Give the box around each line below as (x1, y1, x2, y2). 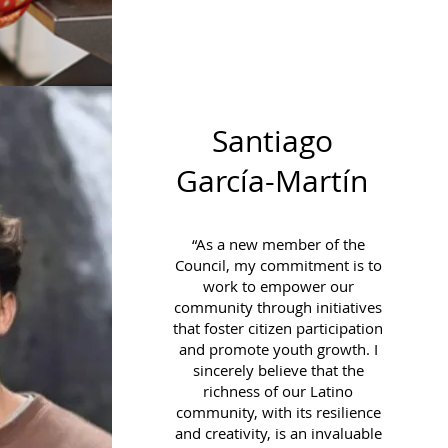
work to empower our (202, 276, 354, 296)
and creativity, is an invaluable (174, 423, 382, 443)
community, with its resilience (175, 402, 381, 422)
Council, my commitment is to (174, 255, 382, 275)
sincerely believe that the (192, 360, 364, 380)
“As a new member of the (191, 234, 365, 254)
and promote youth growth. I (178, 339, 378, 359)
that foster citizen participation (173, 318, 383, 338)
